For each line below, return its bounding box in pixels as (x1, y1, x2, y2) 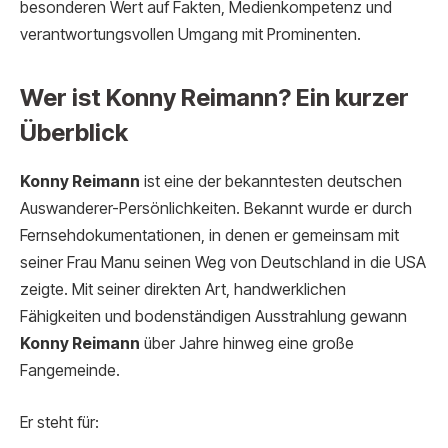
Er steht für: (20, 412, 99, 432)
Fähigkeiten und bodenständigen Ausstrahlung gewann (20, 307, 407, 327)
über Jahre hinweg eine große (140, 334, 354, 354)
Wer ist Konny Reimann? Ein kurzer (20, 83, 409, 113)
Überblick (20, 118, 128, 148)
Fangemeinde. (20, 361, 120, 381)
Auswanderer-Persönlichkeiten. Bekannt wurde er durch (20, 199, 412, 219)
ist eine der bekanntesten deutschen (140, 172, 402, 192)
